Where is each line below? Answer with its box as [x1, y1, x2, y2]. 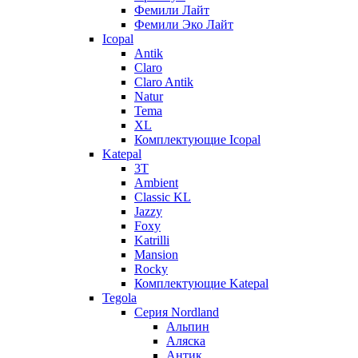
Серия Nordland [134, 304, 219, 319]
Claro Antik [134, 74, 193, 89]
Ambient [134, 175, 178, 189]
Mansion [134, 247, 178, 261]
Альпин [166, 319, 209, 333]
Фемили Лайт [134, 2, 209, 17]
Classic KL [134, 189, 191, 204]
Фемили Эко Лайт [134, 17, 233, 31]
